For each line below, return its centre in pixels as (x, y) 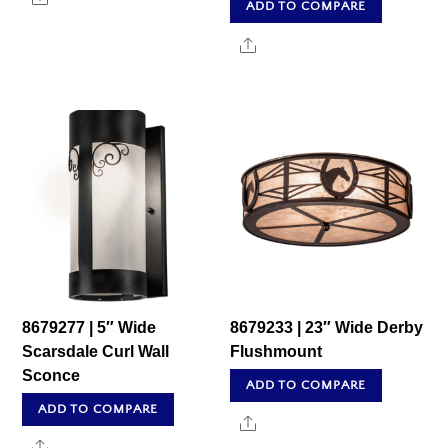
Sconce (51, 376)
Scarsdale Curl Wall (96, 352)
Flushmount (276, 352)
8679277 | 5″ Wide (89, 328)
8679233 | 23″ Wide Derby (327, 328)
